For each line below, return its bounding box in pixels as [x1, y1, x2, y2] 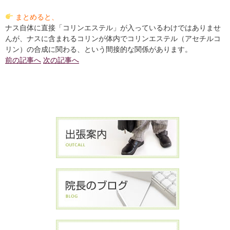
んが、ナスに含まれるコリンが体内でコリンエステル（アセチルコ [5, 34, 221, 43]
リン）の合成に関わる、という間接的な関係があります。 [5, 45, 192, 53]
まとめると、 [15, 12, 59, 21]
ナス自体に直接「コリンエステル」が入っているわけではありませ [5, 23, 221, 32]
